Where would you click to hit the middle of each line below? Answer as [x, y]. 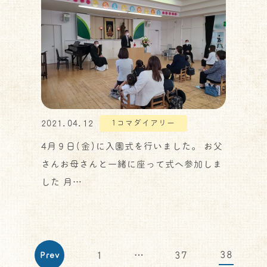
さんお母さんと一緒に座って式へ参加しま [132, 164]
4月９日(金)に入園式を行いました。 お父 [132, 146]
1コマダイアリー [143, 123]
